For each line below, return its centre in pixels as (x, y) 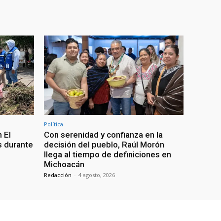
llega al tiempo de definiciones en (108, 154)
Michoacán (64, 164)
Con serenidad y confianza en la (103, 134)
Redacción (58, 175)
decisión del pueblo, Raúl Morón (104, 144)
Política (54, 124)
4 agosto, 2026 (97, 175)
